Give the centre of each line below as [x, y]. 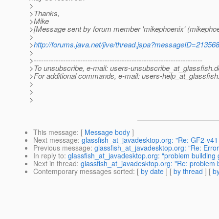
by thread [188, 171]
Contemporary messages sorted [83, 171]
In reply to [49, 156]
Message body [107, 132]
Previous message [62, 148]
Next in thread [55, 164]
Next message [55, 140]
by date [152, 171]
